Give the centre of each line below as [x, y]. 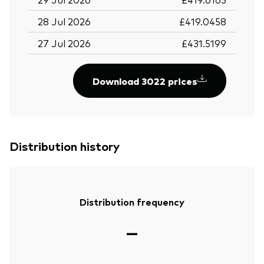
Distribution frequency [132, 201]
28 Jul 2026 [64, 21]
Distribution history [65, 146]
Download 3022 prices [145, 80]
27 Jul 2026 [64, 43]
